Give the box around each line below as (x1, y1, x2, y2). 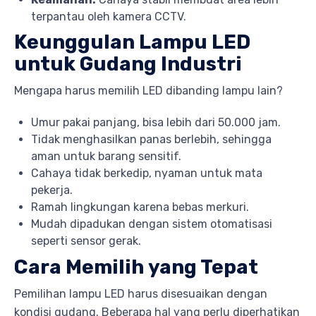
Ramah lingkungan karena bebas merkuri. (31, 200, 249, 214)
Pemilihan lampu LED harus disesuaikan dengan (14, 286, 267, 300)
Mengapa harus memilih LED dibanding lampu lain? (14, 84, 283, 98)
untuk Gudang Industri (14, 52, 242, 76)
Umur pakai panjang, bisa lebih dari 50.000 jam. (31, 116, 281, 130)
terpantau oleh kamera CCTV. (31, 9, 186, 23)
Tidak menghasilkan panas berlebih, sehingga (31, 133, 272, 147)
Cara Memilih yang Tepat (14, 255, 258, 279)
